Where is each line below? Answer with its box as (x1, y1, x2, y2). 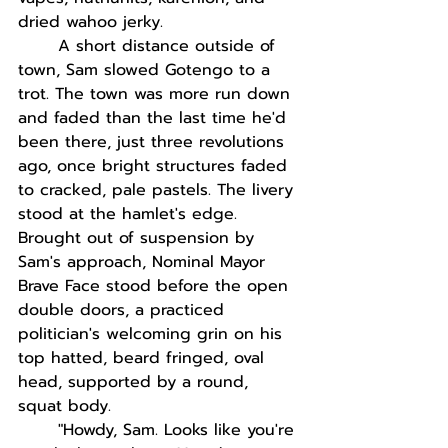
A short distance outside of (58, 34, 281, 58)
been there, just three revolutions (18, 130, 290, 154)
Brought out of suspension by (18, 226, 260, 250)
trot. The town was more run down (18, 82, 296, 106)
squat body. (18, 394, 117, 418)
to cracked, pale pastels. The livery (18, 178, 299, 202)
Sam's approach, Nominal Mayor (18, 250, 271, 274)
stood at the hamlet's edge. (18, 202, 243, 226)
